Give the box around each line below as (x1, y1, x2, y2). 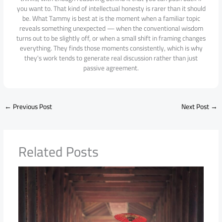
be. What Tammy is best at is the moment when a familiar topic (22, 11, 200, 25)
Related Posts (18, 139, 99, 165)
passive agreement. (83, 61, 139, 74)
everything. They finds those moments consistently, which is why (19, 41, 203, 55)
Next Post (181, 100, 211, 113)
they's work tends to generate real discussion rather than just (24, 51, 198, 64)
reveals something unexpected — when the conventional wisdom (19, 21, 203, 35)
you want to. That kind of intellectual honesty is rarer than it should (16, 1, 206, 15)
